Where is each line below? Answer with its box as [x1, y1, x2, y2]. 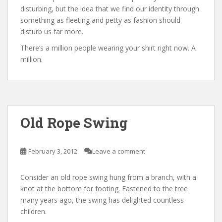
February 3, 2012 [28, 146, 77, 156]
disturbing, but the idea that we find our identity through [20, 3, 199, 13]
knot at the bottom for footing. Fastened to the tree [20, 183, 188, 193]
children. [20, 206, 47, 216]
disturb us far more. [20, 26, 83, 36]
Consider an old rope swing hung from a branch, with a [20, 172, 196, 182]
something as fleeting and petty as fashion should [20, 15, 180, 25]
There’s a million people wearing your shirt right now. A [20, 43, 196, 53]
